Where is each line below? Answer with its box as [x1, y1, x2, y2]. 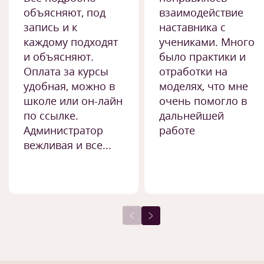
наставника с [159, 20, 226, 34]
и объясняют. [24, 49, 94, 64]
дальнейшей [159, 108, 224, 123]
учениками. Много [159, 35, 255, 49]
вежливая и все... [24, 138, 111, 152]
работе [159, 123, 195, 137]
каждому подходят [24, 35, 118, 49]
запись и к [24, 20, 77, 34]
